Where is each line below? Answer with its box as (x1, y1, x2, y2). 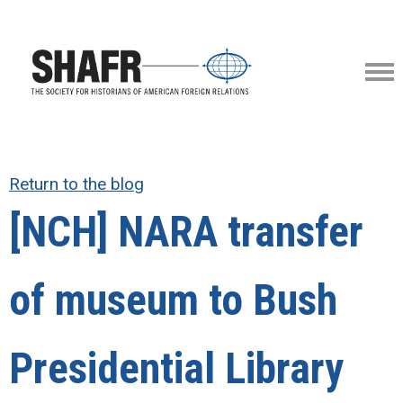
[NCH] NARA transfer (9, 207, 363, 257)
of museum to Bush (9, 275, 337, 326)
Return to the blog (9, 174, 144, 194)
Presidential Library (9, 344, 344, 394)
